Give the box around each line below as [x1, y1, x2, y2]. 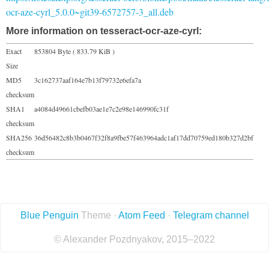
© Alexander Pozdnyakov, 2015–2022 [54, 234, 215, 244]
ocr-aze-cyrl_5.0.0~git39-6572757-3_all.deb [6, 5, 174, 18]
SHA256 [6, 132, 32, 142]
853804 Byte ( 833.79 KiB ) [34, 46, 115, 56]
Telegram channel [172, 210, 249, 220]
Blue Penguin [20, 210, 79, 220]
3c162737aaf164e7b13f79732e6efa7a [34, 74, 141, 85]
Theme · [78, 210, 118, 220]
